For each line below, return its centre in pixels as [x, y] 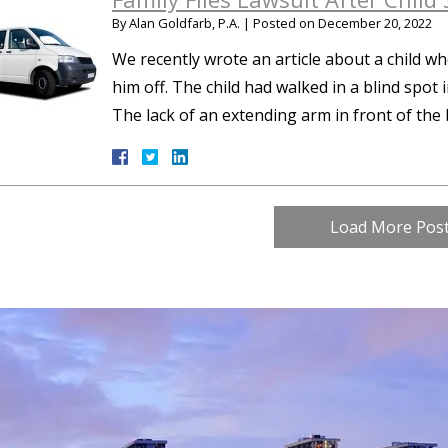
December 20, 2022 [375, 23]
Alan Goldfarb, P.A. [184, 23]
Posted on [285, 23]
